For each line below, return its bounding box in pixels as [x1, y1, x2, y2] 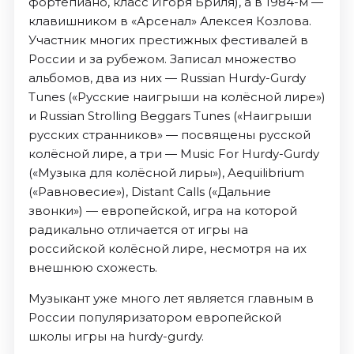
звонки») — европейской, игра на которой [28, 203, 297, 219]
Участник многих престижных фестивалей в [28, 32, 308, 48]
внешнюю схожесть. [28, 260, 157, 276]
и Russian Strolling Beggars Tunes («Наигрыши [28, 108, 311, 124]
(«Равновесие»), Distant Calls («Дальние [28, 184, 271, 200]
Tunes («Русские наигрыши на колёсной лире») [28, 89, 326, 105]
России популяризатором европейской [28, 310, 281, 326]
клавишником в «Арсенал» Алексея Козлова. [28, 13, 311, 29]
